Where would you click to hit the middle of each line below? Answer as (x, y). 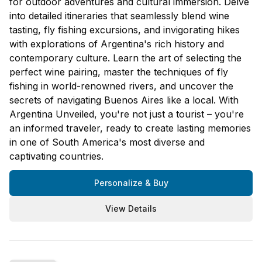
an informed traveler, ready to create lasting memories (130, 128)
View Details (131, 208)
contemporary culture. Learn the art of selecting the (125, 58)
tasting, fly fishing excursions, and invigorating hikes (125, 30)
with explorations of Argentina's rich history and (117, 44)
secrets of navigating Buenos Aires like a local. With (124, 100)
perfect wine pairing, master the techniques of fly (119, 72)
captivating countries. (56, 156)
